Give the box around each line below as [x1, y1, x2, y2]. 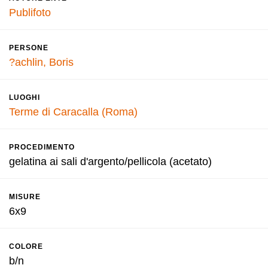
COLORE [9, 242, 43, 251]
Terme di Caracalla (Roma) [9, 106, 138, 118]
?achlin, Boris [9, 56, 74, 68]
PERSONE [9, 44, 48, 52]
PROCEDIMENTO [9, 143, 75, 151]
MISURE [9, 193, 41, 201]
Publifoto [9, 7, 51, 19]
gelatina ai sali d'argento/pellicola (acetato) [9, 156, 212, 167]
